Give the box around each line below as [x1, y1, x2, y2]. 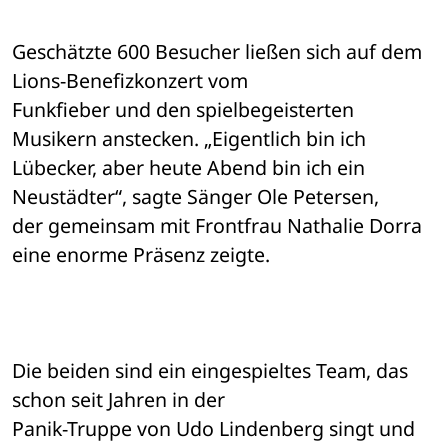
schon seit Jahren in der [12, 386, 230, 414]
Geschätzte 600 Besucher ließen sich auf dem [12, 38, 422, 66]
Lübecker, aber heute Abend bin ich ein [12, 154, 365, 182]
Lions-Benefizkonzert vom [12, 67, 253, 95]
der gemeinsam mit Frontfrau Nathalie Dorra [12, 212, 422, 240]
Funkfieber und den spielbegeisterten [12, 96, 354, 124]
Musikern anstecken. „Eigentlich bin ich [12, 125, 371, 153]
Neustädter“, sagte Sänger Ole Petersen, [12, 183, 384, 211]
